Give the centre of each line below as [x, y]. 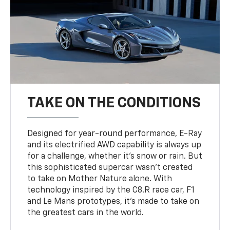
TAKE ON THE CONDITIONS [114, 103]
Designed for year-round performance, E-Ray [115, 134]
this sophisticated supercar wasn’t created [110, 168]
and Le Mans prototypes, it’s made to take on [113, 202]
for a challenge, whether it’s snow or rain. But [115, 156]
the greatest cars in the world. [86, 213]
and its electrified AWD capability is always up [114, 145]
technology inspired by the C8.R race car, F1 [111, 190]
